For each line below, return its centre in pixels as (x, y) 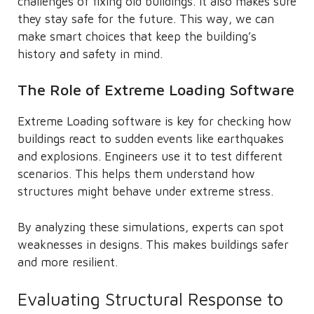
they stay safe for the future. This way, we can (146, 19)
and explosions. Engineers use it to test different (150, 156)
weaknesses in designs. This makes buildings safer (153, 244)
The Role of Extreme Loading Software (156, 90)
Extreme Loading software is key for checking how (155, 121)
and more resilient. (68, 262)
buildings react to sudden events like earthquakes (151, 139)
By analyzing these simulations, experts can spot (151, 227)
